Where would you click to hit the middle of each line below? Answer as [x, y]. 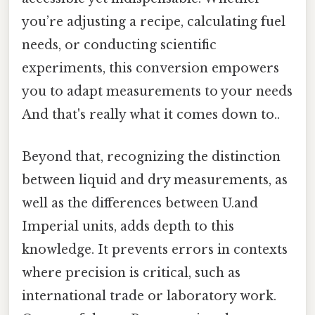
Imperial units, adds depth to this [128, 226]
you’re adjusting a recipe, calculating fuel [154, 22]
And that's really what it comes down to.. [151, 115]
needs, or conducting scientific [119, 45]
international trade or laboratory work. [149, 296]
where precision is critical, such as [131, 272]
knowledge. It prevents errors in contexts [155, 249]
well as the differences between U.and [140, 203]
